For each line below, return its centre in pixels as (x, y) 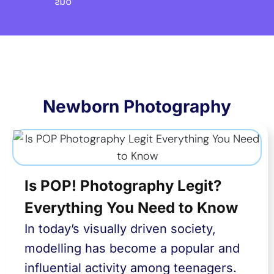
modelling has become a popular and (132, 248)
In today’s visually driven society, (120, 229)
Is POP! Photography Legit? (123, 186)
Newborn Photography (137, 106)
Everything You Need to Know (131, 208)
